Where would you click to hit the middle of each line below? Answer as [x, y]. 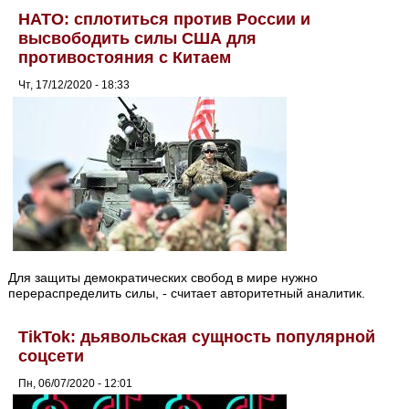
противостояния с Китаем [125, 58]
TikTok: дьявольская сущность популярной [197, 336]
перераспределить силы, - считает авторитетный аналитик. [187, 293]
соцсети [52, 356]
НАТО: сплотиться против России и [165, 20]
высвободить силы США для [138, 39]
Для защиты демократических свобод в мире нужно [163, 277]
